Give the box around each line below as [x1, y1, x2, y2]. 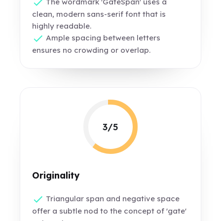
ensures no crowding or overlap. [32, 45, 151, 55]
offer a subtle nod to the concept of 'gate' [32, 206, 187, 216]
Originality [32, 170, 80, 181]
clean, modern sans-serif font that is [32, 9, 166, 19]
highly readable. [32, 21, 92, 31]
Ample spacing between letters [44, 33, 161, 43]
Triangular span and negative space [44, 194, 180, 203]
